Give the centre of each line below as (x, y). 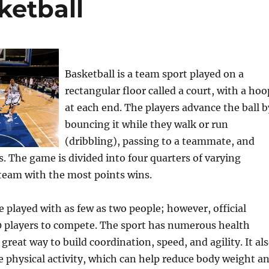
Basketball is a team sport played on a (154, 74)
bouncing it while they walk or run (146, 124)
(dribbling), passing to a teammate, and (159, 141)
